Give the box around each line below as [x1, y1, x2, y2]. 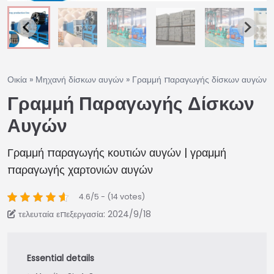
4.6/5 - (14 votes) [79, 191, 145, 202]
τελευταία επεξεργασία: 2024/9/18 [18, 207, 151, 220]
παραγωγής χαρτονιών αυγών [7, 161, 153, 177]
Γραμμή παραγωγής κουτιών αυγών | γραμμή [7, 144, 226, 160]
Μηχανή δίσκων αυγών [35, 73, 124, 86]
